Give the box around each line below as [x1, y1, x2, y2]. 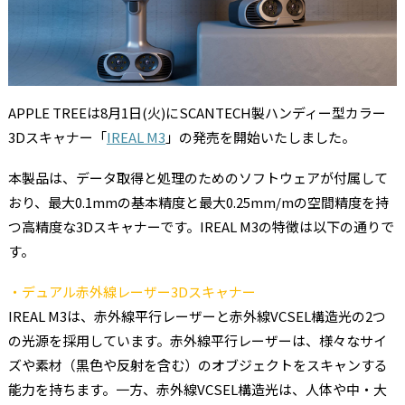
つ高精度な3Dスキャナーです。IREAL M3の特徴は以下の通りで [7, 216, 394, 236]
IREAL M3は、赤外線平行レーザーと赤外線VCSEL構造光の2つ [7, 306, 386, 325]
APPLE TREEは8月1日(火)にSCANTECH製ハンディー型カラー [7, 102, 386, 122]
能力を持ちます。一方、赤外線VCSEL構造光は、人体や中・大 [7, 379, 387, 399]
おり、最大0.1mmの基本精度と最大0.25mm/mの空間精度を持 [7, 192, 389, 212]
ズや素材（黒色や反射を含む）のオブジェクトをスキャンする [7, 354, 388, 374]
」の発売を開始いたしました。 [165, 127, 355, 146]
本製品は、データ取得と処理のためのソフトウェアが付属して [7, 167, 388, 187]
